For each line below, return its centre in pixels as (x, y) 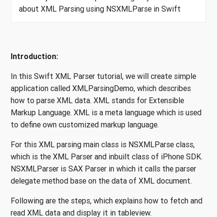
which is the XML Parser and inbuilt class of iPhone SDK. (107, 157)
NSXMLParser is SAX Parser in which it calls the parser (103, 169)
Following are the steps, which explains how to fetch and (107, 201)
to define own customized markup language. (85, 125)
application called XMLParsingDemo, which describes (101, 88)
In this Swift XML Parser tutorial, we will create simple (103, 76)
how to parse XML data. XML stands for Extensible (97, 101)
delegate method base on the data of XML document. (101, 181)
